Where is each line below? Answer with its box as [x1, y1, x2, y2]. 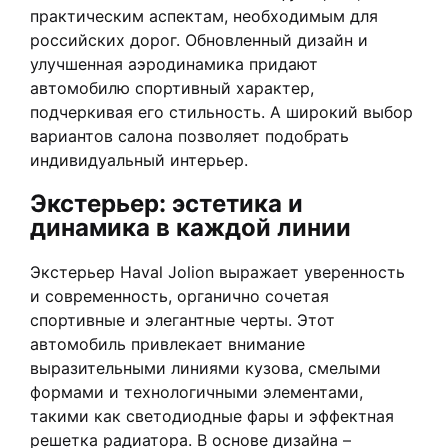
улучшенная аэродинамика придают [30, 53, 318, 74]
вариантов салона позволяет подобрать [30, 125, 349, 146]
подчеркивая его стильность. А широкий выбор [30, 101, 413, 122]
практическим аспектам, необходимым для [30, 5, 378, 26]
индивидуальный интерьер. [30, 149, 248, 170]
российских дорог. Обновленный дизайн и [30, 29, 368, 50]
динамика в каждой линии [30, 212, 351, 242]
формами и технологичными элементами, [30, 381, 363, 402]
